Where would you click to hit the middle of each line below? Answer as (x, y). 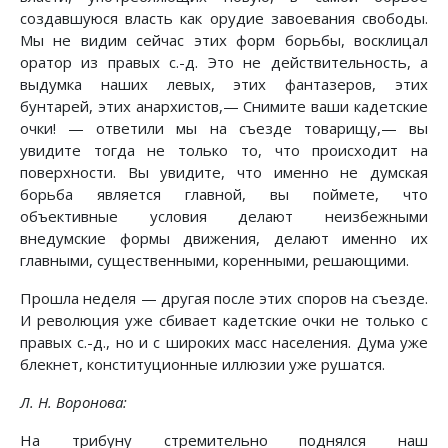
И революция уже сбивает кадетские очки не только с (224, 320)
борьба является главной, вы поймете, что (224, 194)
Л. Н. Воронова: (73, 402)
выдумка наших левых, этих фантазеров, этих (224, 84)
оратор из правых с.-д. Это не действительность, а (224, 62)
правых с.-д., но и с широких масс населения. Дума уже (224, 342)
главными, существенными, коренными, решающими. (214, 260)
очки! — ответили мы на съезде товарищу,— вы (224, 128)
